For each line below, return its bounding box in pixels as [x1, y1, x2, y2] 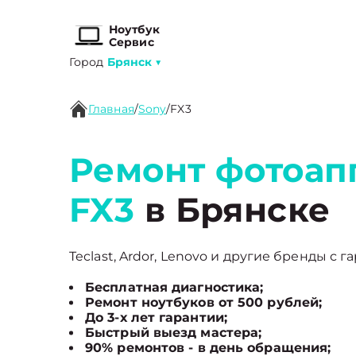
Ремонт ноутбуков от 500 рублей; [85, 295, 323, 310]
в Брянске [134, 189, 331, 230]
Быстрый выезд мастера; [85, 325, 262, 340]
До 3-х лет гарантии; [85, 310, 227, 325]
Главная [88, 102, 134, 116]
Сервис [109, 35, 154, 49]
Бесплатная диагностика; [85, 280, 264, 295]
